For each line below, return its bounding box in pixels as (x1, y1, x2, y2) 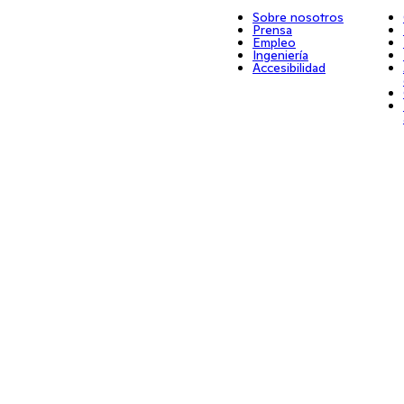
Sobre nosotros (252, 9, 344, 25)
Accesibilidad (252, 60, 326, 76)
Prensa (252, 22, 292, 38)
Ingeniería (252, 47, 308, 63)
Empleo (252, 34, 296, 50)
